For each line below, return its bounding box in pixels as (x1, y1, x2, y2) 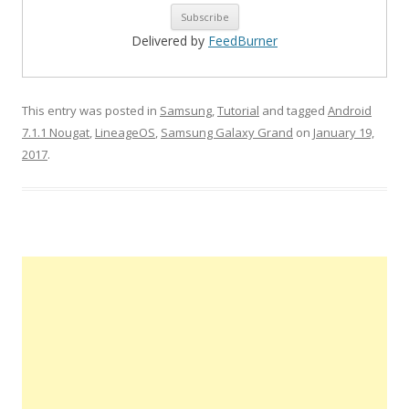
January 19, (313, 124, 374, 141)
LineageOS (95, 124, 155, 141)
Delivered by (131, 32, 208, 49)
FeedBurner (208, 32, 278, 49)
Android (328, 102, 372, 119)
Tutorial (217, 102, 259, 119)
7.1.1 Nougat (22, 124, 89, 141)
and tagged (259, 102, 328, 119)
